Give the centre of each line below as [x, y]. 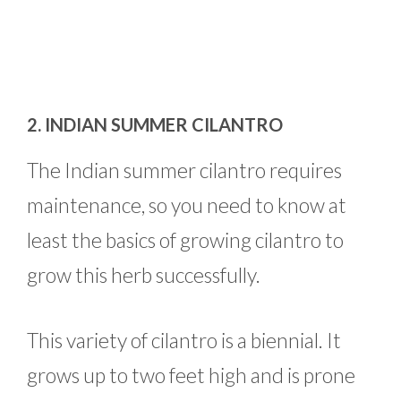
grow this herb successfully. [144, 274]
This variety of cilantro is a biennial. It [184, 341]
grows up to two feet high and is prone [191, 375]
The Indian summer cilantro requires [184, 170]
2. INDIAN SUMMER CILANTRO [155, 124]
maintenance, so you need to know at [187, 205]
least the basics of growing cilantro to [185, 239]
